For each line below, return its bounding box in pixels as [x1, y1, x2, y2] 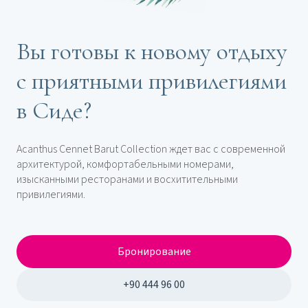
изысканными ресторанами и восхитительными [16, 171, 238, 187]
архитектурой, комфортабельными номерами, [16, 156, 234, 172]
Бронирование [117, 243, 191, 259]
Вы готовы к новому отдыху [16, 36, 287, 66]
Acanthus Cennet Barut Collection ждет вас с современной [16, 141, 285, 157]
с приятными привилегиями [16, 65, 287, 96]
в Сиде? [16, 95, 91, 125]
